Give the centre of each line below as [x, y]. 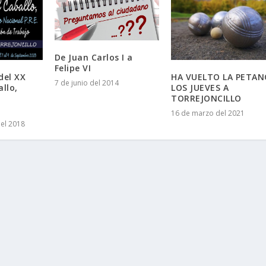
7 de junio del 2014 [86, 83]
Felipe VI [73, 68]
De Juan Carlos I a [94, 58]
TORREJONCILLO [206, 99]
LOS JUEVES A [200, 88]
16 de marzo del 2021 [208, 113]
